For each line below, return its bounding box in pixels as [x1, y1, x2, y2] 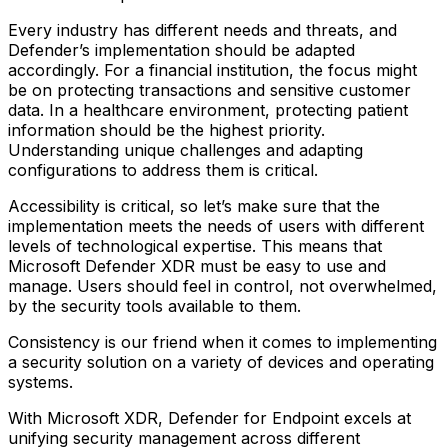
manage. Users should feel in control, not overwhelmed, [8, 275, 437, 296]
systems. [8, 371, 73, 392]
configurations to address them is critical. [8, 159, 318, 180]
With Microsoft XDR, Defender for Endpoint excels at [8, 407, 411, 428]
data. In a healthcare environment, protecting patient [8, 99, 408, 120]
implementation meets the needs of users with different [8, 215, 424, 236]
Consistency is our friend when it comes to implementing [8, 331, 437, 352]
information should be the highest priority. [8, 119, 325, 140]
